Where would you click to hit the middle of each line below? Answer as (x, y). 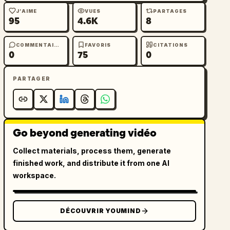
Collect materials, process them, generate (92, 151)
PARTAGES (170, 11)
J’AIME (26, 11)
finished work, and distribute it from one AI (91, 163)
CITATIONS (171, 45)
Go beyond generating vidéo (85, 133)
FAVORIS (98, 45)
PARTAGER (32, 79)
